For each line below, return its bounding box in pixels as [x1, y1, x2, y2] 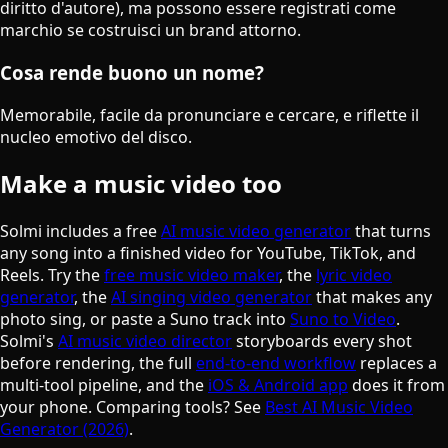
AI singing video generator [111, 286, 312, 309]
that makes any [312, 286, 432, 309]
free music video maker [104, 264, 279, 287]
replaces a [356, 352, 437, 375]
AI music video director [58, 330, 232, 353]
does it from [348, 374, 445, 397]
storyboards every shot [232, 330, 412, 353]
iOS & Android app [208, 374, 348, 397]
